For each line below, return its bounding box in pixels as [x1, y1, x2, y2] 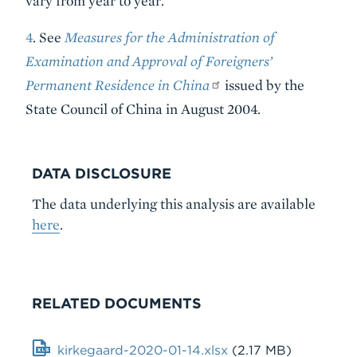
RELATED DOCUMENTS [32, 294, 202, 312]
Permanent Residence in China [25, 76, 210, 93]
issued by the [222, 76, 305, 93]
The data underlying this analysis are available [32, 194, 316, 212]
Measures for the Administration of [65, 28, 275, 45]
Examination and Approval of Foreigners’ [25, 52, 273, 69]
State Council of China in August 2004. [25, 100, 261, 117]
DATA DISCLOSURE [32, 164, 171, 182]
